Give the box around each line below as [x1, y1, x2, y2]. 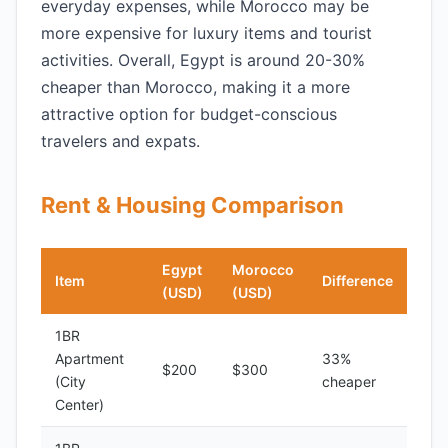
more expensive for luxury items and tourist [41, 23, 372, 43]
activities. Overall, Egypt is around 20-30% [41, 50, 365, 70]
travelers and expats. [41, 131, 200, 151]
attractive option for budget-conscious [41, 104, 337, 124]
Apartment [55, 350, 124, 367]
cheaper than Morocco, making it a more [41, 77, 350, 97]
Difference [322, 272, 393, 289]
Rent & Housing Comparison [41, 192, 344, 218]
